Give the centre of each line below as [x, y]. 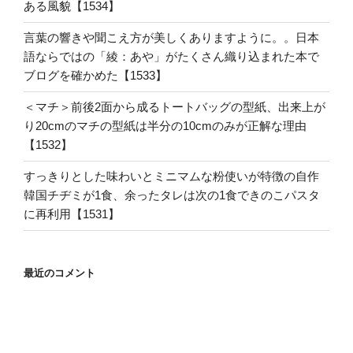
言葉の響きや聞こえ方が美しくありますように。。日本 [171, 38]
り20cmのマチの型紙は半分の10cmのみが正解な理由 [165, 126]
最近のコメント [59, 273]
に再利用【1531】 [72, 214]
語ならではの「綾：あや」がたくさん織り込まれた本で [171, 57]
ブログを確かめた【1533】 [95, 76]
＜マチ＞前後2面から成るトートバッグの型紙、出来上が [175, 107]
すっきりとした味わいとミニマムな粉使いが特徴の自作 [171, 176]
